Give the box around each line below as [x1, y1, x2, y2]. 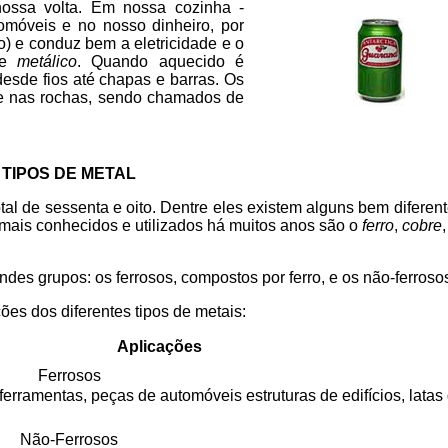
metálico [17, 53, 78, 70]
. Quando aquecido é [77, 53, 245, 70]
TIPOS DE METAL [2, 165, 136, 182]
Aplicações [116, 338, 202, 355]
